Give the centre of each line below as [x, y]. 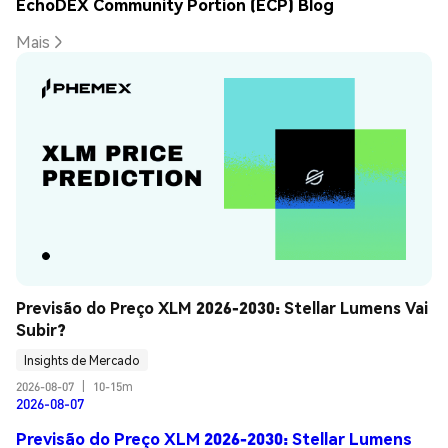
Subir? [41, 330]
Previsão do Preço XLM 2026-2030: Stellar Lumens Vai [222, 308]
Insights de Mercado [82, 360]
